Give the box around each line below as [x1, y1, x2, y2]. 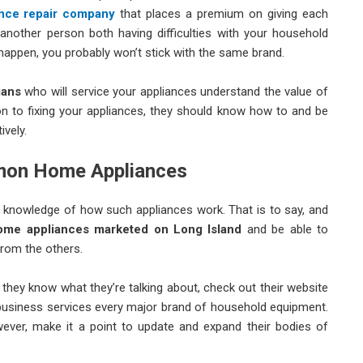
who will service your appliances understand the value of [20, 83, 329, 99]
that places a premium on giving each [115, 6, 329, 21]
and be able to [241, 222, 329, 237]
